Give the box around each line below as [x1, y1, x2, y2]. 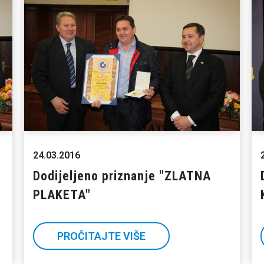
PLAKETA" [32, 187, 91, 203]
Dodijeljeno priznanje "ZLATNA [32, 169, 211, 184]
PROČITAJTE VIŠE [57, 230, 146, 243]
